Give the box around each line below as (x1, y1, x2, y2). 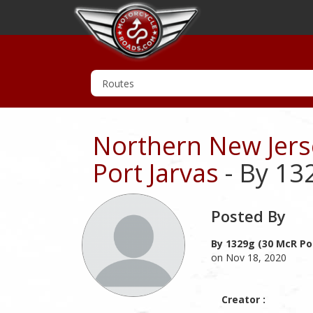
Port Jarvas (92, 156, 219, 190)
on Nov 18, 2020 (211, 251, 286, 264)
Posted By (211, 205, 286, 226)
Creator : (221, 293, 265, 306)
